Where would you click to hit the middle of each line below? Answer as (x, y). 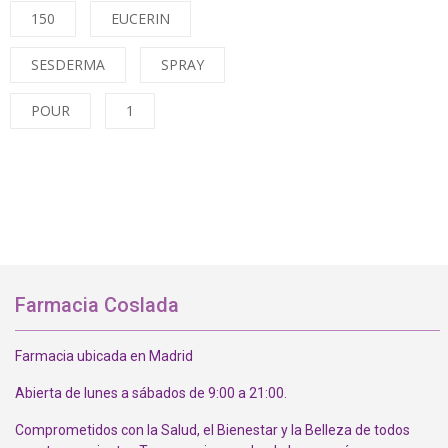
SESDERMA (68, 65)
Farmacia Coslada (97, 305)
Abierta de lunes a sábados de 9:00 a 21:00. (151, 393)
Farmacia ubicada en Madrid (107, 356)
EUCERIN (140, 19)
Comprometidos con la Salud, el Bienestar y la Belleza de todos (212, 430)
